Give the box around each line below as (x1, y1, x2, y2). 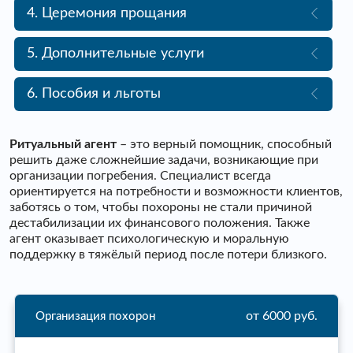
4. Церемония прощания (27, 6, 187, 21)
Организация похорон (35, 310, 155, 322)
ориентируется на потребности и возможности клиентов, (9, 185, 343, 199)
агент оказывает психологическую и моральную (9, 232, 289, 246)
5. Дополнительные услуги (27, 46, 204, 61)
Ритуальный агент (9, 138, 117, 151)
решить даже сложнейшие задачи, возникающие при (9, 154, 318, 167)
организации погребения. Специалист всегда (9, 169, 271, 183)
